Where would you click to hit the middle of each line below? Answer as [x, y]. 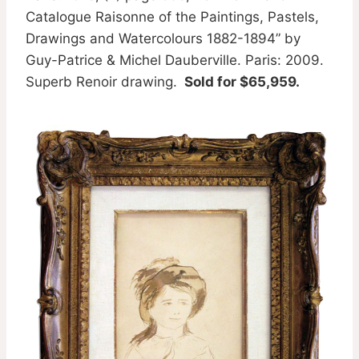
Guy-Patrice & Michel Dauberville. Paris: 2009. [175, 60]
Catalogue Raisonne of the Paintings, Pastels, [172, 16]
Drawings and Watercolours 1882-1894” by [163, 38]
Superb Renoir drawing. [103, 81]
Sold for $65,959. [240, 81]
